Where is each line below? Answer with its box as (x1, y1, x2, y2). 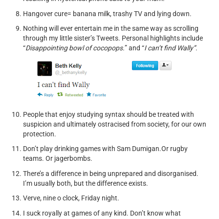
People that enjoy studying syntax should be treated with (23, 110, 195, 118)
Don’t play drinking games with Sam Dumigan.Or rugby (23, 145, 188, 153)
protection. (23, 130, 57, 138)
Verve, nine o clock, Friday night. (23, 194, 120, 202)
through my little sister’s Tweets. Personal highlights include (23, 34, 203, 42)
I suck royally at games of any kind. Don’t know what (23, 209, 181, 217)
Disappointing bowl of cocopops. (25, 44, 125, 52)
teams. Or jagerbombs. (23, 154, 93, 162)
